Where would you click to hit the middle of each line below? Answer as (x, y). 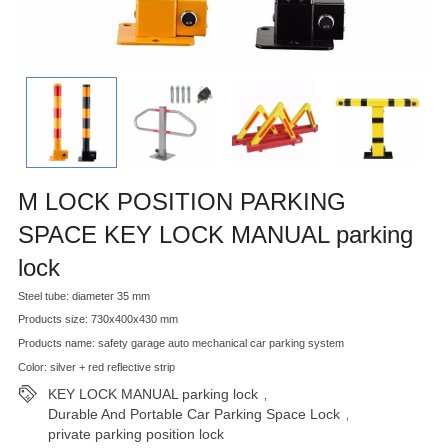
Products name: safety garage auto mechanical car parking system (181, 343)
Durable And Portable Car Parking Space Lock (194, 413)
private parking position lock (136, 433)
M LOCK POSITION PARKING (182, 201)
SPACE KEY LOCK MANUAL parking (215, 234)
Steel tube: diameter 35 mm (84, 295)
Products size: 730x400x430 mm (98, 319)
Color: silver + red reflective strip (96, 367)
